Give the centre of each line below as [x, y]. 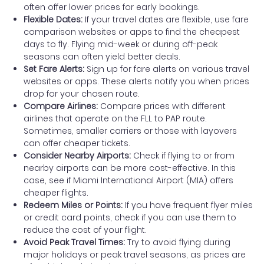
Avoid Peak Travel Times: [74, 242]
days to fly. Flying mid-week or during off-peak [121, 44]
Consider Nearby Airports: [77, 155]
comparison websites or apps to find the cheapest [132, 32]
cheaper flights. [56, 192]
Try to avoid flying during [178, 242]
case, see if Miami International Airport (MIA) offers [128, 180]
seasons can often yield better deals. [102, 56]
